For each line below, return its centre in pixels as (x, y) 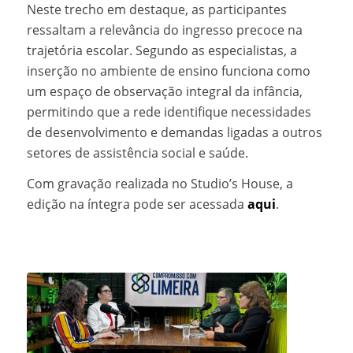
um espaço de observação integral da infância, (164, 91)
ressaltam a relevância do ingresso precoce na (164, 30)
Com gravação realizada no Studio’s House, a (160, 184)
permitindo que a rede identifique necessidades (169, 111)
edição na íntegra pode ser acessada (137, 204)
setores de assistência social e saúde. (137, 152)
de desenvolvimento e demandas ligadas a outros (174, 132)
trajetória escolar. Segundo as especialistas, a (162, 50)
